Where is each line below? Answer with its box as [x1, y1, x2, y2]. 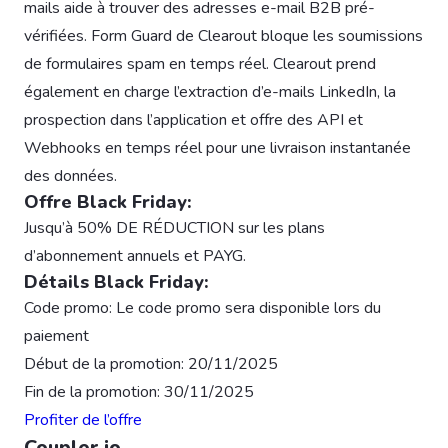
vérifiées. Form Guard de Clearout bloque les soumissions [24, 25, 423, 48]
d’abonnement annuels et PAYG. [24, 245, 246, 268]
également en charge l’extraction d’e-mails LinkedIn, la [24, 81, 396, 104]
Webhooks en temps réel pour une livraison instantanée [24, 137, 411, 160]
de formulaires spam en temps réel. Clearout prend [24, 53, 376, 76]
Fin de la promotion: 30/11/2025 [24, 381, 254, 404]
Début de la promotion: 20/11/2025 [24, 353, 278, 376]
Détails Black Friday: [24, 270, 209, 295]
